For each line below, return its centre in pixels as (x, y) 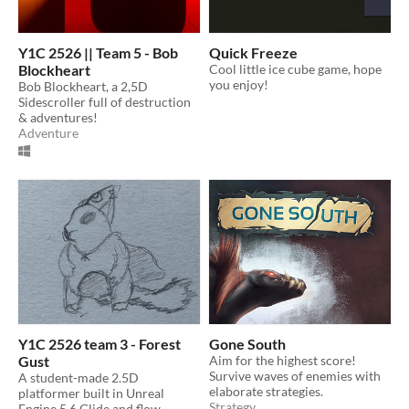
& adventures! (58, 118)
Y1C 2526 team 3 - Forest (100, 343)
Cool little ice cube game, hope (295, 69)
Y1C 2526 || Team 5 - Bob (98, 53)
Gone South (247, 343)
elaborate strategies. (266, 391)
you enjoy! (239, 85)
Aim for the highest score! (283, 360)
